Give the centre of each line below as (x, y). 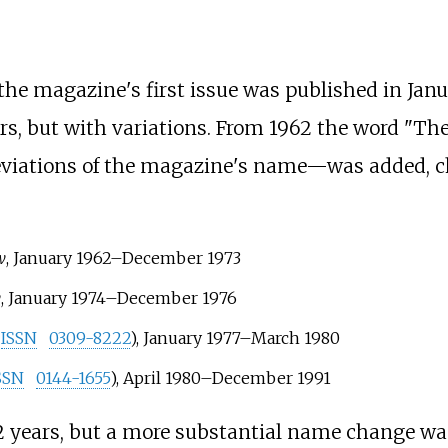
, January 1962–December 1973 (123, 257)
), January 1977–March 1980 (234, 337)
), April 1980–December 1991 (220, 377)
